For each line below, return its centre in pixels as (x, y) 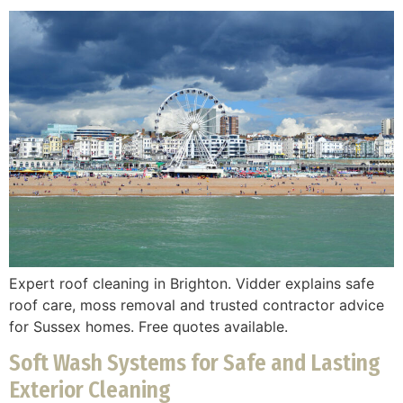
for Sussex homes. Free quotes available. (148, 327)
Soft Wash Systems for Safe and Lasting (195, 364)
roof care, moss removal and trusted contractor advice (197, 305)
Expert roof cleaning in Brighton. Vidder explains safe (192, 284)
